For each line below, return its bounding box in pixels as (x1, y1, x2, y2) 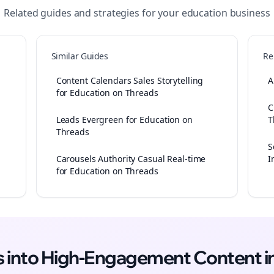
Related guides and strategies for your (4, 6, 182, 20)
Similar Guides (51, 50, 108, 62)
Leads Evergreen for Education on (56, 114, 193, 125)
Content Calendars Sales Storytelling (56, 75, 204, 86)
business (227, 6, 270, 20)
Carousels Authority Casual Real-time (56, 153, 206, 165)
